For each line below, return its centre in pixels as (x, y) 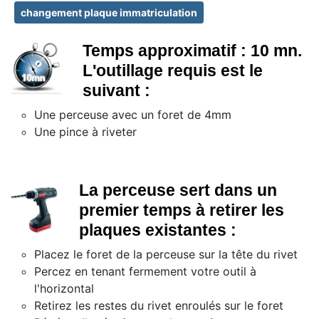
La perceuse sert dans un (178, 190)
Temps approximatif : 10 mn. (192, 51)
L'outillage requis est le (173, 71)
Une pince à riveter (85, 132)
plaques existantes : (158, 230)
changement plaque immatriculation (109, 13)
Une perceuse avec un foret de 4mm (133, 115)
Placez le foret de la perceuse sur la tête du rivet (166, 255)
